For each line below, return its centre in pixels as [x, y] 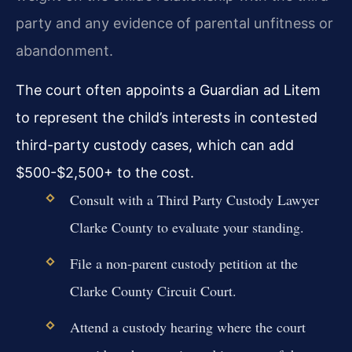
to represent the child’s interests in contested [167, 117]
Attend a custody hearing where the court [187, 327]
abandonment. [64, 50]
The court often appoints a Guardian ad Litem [168, 90]
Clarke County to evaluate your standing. [187, 227]
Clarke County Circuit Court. [153, 291]
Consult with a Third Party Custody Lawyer [194, 199]
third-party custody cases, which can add [155, 145]
